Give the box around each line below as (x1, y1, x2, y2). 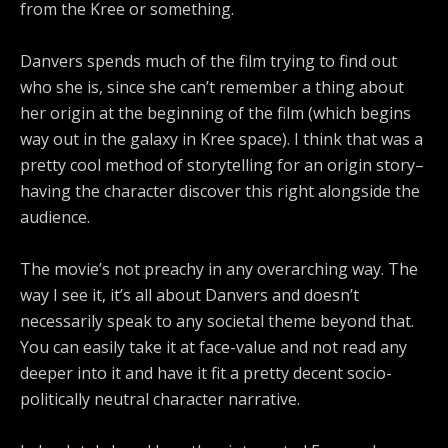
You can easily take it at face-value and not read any (20, 336, 407, 359)
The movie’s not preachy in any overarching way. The (20, 258, 418, 281)
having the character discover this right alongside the (20, 180, 420, 203)
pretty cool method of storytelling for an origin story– (20, 154, 424, 177)
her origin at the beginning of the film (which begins (20, 102, 411, 125)
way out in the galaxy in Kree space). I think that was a (20, 128, 423, 151)
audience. (20, 206, 90, 229)
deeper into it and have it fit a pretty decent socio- (20, 362, 392, 385)
